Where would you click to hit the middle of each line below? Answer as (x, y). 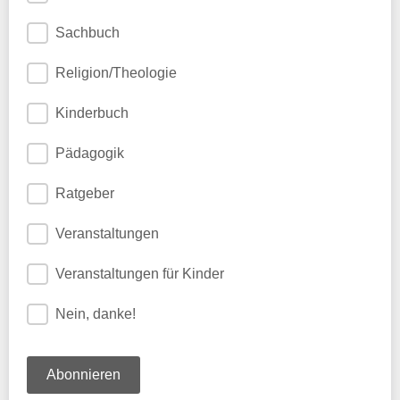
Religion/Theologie (116, 73)
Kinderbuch (92, 113)
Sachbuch (87, 33)
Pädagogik (90, 153)
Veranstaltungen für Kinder (140, 274)
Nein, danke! (96, 314)
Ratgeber (85, 193)
